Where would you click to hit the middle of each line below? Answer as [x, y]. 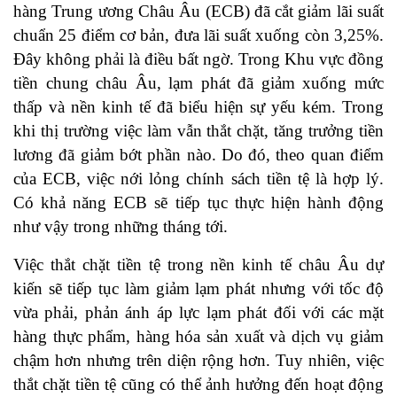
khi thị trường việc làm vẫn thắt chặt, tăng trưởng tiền [198, 131]
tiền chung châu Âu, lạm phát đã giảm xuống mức [198, 83]
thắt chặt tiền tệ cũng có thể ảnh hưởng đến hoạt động [198, 385]
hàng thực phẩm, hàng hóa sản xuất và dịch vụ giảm [198, 337]
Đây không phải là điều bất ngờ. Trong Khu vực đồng [198, 59]
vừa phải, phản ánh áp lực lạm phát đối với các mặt [198, 313]
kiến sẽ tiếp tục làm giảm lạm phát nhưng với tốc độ [198, 289]
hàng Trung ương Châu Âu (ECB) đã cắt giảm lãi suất [198, 12]
